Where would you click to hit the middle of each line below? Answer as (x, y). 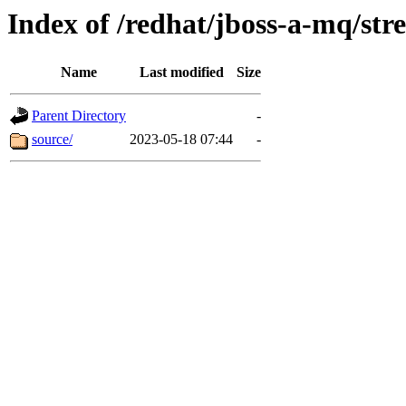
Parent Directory (79, 116)
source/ (52, 140)
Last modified (181, 72)
